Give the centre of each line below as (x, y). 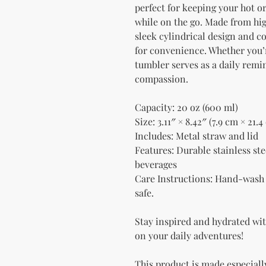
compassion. (161, 78)
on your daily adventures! (189, 235)
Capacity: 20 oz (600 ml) (186, 107)
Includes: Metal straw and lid (197, 135)
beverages (156, 164)
